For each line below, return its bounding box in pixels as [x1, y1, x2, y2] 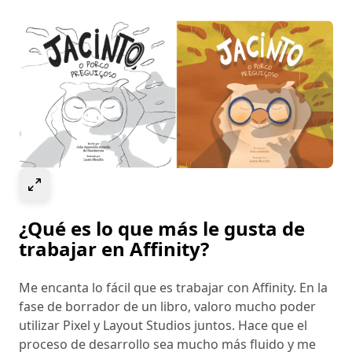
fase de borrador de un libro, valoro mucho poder [19, 298, 316, 316]
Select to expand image [43, 174, 181, 192]
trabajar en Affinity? [19, 236, 209, 262]
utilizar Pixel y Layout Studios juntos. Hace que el [19, 317, 307, 335]
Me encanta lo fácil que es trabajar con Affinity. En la [19, 279, 328, 297]
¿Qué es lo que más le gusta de [19, 215, 305, 242]
